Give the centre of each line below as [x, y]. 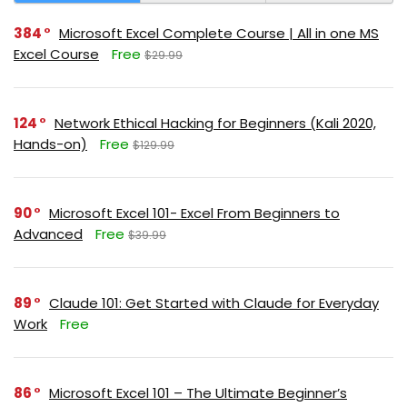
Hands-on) [50, 144]
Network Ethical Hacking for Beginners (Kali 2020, [215, 123]
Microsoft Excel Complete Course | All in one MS [219, 33]
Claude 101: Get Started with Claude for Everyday [214, 303]
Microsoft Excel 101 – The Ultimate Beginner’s [198, 392]
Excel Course [56, 54]
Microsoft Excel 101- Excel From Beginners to [194, 213]
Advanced [48, 233]
